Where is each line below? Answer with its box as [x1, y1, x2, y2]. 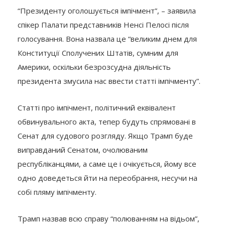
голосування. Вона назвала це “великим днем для [18, 34, 197, 44]
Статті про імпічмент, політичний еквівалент [18, 102, 176, 113]
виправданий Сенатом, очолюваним [18, 145, 148, 155]
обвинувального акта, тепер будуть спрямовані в [18, 117, 196, 127]
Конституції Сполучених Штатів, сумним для [18, 48, 178, 58]
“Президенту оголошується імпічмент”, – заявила [18, 6, 196, 16]
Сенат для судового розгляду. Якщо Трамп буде [18, 131, 193, 141]
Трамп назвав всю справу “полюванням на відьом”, [18, 213, 199, 224]
